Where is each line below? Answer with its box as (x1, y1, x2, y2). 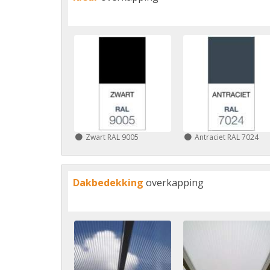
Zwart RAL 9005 (86, 131, 139, 142)
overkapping (143, 175, 204, 189)
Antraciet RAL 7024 (194, 131, 259, 142)
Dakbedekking (73, 175, 143, 189)
